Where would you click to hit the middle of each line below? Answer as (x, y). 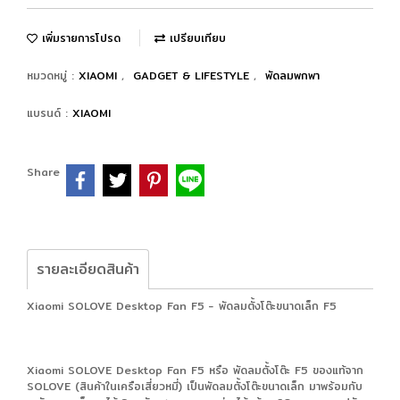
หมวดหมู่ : (53, 75)
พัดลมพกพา (292, 75)
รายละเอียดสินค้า (88, 269)
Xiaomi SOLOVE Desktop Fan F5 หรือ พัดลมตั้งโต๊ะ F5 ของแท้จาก (195, 370)
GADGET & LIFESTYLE (193, 75)
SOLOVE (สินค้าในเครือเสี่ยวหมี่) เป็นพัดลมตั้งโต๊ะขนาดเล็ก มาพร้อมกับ (195, 386)
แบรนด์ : (50, 113)
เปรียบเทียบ (196, 38)
